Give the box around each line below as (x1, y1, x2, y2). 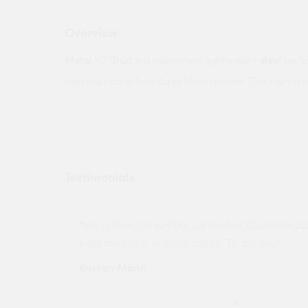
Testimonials (65, 169, 135, 185)
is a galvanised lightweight (132, 54, 260, 67)
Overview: (65, 25, 122, 41)
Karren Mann (79, 261, 146, 274)
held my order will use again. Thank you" (79, 236, 280, 250)
